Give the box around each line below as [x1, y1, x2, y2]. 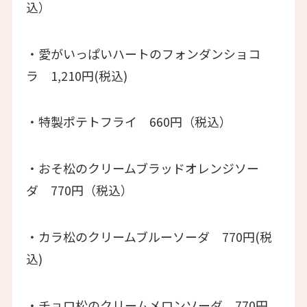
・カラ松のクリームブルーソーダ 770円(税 [25, 228, 272, 246]
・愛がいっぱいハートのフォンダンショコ [25, 44, 260, 62]
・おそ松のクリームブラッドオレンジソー [25, 159, 259, 177]
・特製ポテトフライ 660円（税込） [25, 112, 232, 131]
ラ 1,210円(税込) [25, 66, 127, 84]
